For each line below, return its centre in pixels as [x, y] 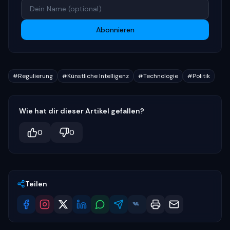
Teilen [36, 184]
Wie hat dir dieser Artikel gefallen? [82, 111]
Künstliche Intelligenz [98, 76]
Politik [201, 76]
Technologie [161, 76]
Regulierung [35, 76]
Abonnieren [115, 30]
